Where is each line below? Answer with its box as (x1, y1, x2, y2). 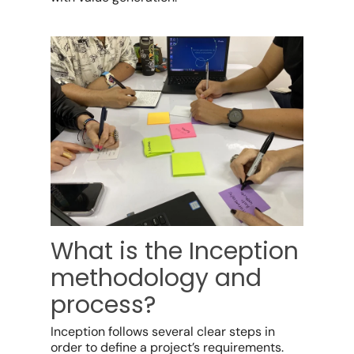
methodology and (51, 261, 262, 295)
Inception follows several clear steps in (51, 322, 276, 340)
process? (51, 288, 156, 322)
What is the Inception (51, 234, 299, 268)
